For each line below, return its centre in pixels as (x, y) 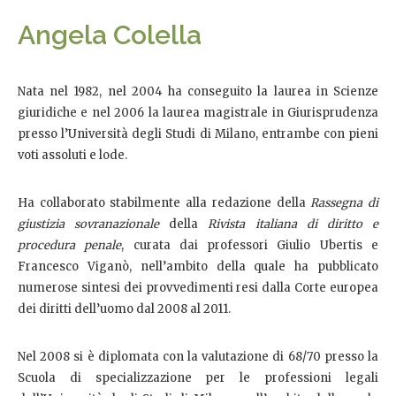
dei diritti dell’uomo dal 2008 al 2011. (124, 308)
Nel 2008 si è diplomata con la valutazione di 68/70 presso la (198, 356)
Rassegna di (345, 202)
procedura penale (70, 245)
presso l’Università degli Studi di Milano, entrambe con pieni (198, 133)
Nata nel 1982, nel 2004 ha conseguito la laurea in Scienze (198, 91)
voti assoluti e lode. (72, 155)
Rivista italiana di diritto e (293, 224)
